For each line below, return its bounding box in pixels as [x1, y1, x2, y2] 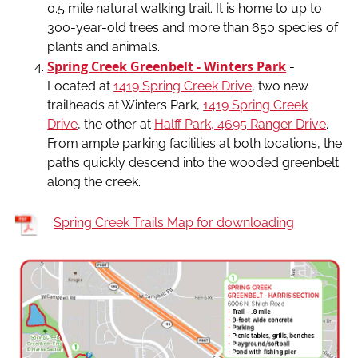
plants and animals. [47, 38, 161, 54]
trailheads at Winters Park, [47, 97, 204, 113]
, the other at [78, 116, 155, 132]
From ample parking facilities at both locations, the [47, 135, 343, 151]
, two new [252, 78, 309, 93]
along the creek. [47, 173, 141, 189]
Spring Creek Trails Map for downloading [54, 214, 295, 230]
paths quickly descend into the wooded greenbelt [47, 154, 340, 170]
